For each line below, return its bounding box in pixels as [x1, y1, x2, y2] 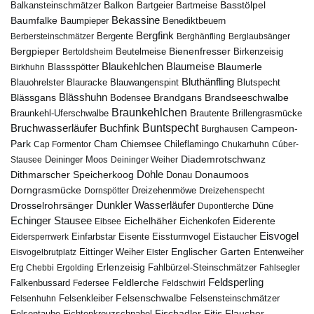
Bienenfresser [169, 46, 231, 57]
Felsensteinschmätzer [190, 293, 280, 303]
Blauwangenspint [110, 78, 179, 88]
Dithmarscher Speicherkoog [11, 170, 134, 180]
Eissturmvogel [152, 232, 210, 242]
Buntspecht [142, 122, 198, 134]
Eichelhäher [124, 215, 177, 226]
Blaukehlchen [102, 61, 163, 72]
